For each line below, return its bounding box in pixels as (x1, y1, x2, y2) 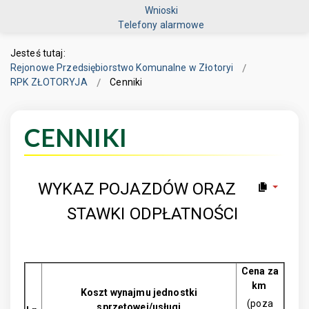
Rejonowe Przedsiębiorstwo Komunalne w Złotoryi (10, 62, 234, 73)
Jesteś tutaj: (10, 48, 70, 59)
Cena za (241, 266, 279, 277)
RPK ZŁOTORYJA (10, 77, 88, 88)
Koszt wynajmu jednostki (80, 287, 198, 298)
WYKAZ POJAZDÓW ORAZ (38, 179, 236, 199)
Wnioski (144, 4, 179, 16)
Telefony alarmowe (118, 19, 205, 30)
